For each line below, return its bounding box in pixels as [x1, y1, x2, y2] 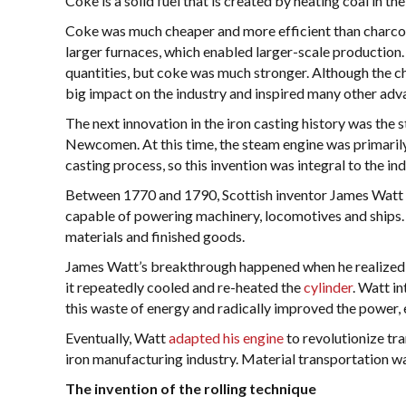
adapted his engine [169, 329, 284, 346]
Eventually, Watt [65, 329, 169, 346]
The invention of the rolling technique [65, 380, 316, 397]
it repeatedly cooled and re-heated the [65, 278, 304, 295]
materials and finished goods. [65, 227, 245, 245]
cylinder [304, 278, 353, 295]
